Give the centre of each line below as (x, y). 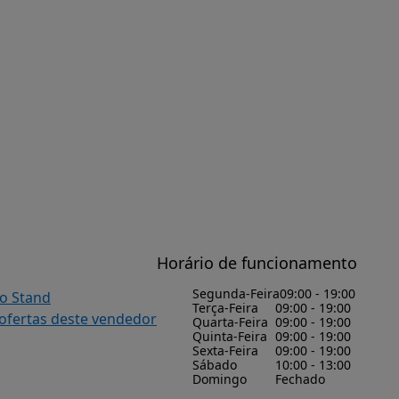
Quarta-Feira (230, 322)
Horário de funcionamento (257, 263)
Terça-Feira (225, 308)
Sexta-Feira (225, 350)
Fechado (300, 379)
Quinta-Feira (230, 336)
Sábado (215, 365)
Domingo (220, 379)
